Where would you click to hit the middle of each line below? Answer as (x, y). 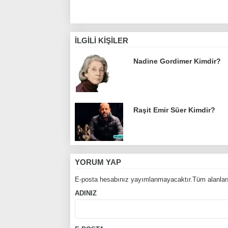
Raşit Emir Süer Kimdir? (174, 110)
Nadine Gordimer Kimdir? (177, 61)
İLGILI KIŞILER (102, 41)
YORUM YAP (98, 162)
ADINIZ (86, 193)
